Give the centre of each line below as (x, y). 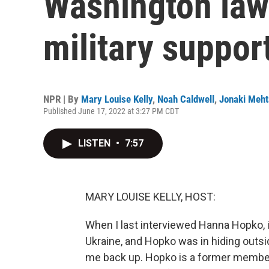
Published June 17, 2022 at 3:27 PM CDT (111, 111)
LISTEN (95, 143)
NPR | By (62, 99)
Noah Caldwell (186, 99)
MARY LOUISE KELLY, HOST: (150, 197)
